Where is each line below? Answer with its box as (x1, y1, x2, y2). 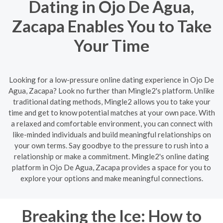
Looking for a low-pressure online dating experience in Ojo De (9, 75, 214, 84)
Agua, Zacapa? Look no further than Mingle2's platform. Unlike (8, 86, 215, 95)
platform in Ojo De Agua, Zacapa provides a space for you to (12, 162, 211, 172)
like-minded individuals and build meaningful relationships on (12, 129, 211, 139)
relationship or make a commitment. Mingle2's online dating (14, 151, 209, 161)
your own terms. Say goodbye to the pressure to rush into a (14, 140, 209, 150)
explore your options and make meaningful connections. (20, 173, 203, 183)
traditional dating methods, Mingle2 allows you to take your (12, 97, 211, 106)
